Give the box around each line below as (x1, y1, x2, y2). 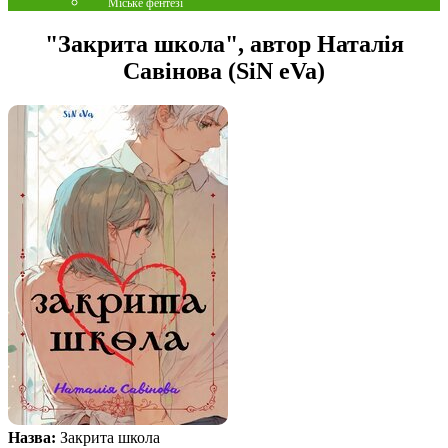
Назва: (8, 428, 56, 446)
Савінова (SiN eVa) (123, 57, 325, 84)
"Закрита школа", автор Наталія (44, 30, 404, 57)
